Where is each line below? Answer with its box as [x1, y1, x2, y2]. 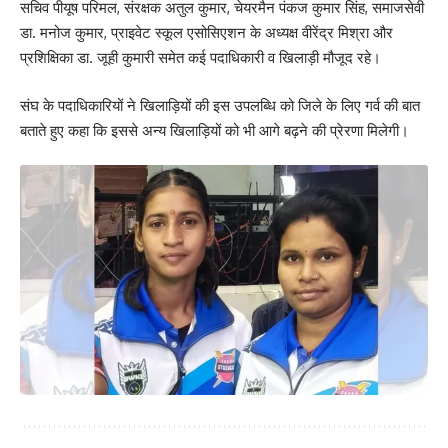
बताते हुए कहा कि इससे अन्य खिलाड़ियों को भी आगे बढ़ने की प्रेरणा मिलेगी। [20, 120, 409, 140]
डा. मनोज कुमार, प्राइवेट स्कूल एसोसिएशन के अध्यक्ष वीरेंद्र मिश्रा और [20, 23, 393, 42]
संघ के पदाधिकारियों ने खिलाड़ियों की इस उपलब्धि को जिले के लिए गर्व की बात [20, 95, 420, 115]
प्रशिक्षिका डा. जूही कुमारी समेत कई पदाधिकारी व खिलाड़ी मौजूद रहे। [20, 48, 381, 67]
